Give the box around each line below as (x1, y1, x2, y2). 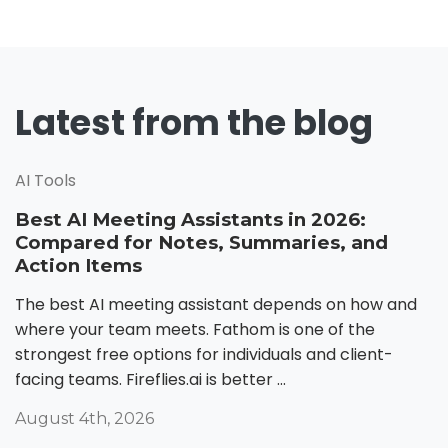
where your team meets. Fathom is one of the (15, 317, 375, 341)
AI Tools (15, 168, 76, 192)
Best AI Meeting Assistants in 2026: (15, 207, 366, 231)
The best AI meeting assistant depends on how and (15, 292, 417, 316)
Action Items (15, 253, 142, 277)
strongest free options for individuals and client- (15, 342, 393, 366)
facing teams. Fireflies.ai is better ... (15, 367, 286, 391)
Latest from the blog (15, 97, 373, 147)
